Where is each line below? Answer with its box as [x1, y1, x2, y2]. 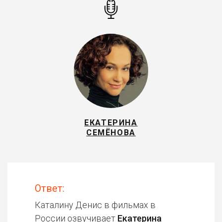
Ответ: [35, 182, 64, 194]
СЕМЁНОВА [86, 128, 136, 137]
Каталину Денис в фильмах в [35, 200, 156, 210]
